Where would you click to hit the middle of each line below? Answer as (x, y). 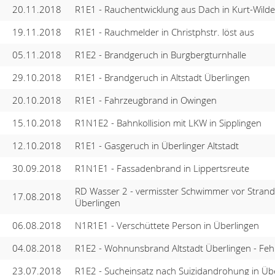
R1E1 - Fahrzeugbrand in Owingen (145, 100)
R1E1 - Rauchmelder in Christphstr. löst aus (164, 32)
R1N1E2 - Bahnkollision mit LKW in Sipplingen (168, 122)
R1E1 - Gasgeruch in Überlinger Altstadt (157, 145)
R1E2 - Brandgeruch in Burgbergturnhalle (160, 54)
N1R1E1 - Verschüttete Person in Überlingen (167, 225)
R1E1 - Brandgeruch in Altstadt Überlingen (162, 77)
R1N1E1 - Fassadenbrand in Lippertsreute (162, 168)
